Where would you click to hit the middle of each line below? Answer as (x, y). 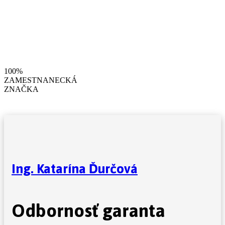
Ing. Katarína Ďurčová (75, 168)
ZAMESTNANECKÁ (41, 80)
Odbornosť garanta (88, 211)
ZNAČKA (21, 89)
